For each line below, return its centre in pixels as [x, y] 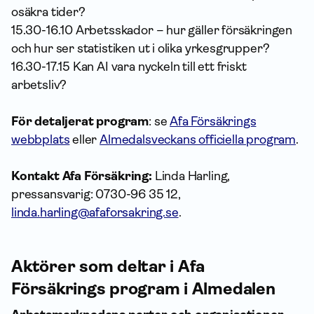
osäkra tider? [48, 12]
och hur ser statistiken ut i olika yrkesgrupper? [141, 48]
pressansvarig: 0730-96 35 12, [96, 194]
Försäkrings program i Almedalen [143, 288]
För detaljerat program [80, 121]
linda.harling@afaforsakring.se [95, 212]
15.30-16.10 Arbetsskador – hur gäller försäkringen [152, 30]
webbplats [41, 139]
